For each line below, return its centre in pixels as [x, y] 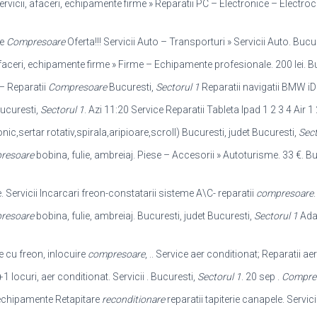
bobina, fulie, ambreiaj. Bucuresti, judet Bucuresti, [144, 216]
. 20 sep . [261, 277]
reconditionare [133, 299]
